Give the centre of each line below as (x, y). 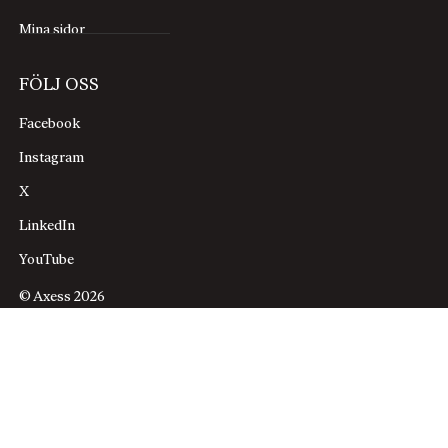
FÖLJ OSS (59, 85)
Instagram (52, 158)
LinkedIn (47, 226)
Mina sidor (52, 30)
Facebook (50, 124)
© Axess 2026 (62, 297)
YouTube (47, 260)
